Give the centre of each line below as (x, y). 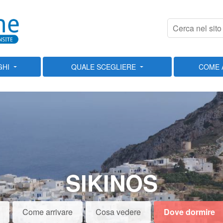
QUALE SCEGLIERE (104, 67)
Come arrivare (47, 212)
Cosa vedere (118, 212)
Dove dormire (189, 212)
